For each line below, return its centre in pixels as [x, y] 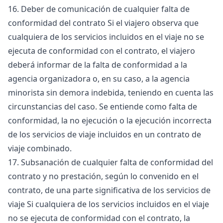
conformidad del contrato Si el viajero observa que [103, 23]
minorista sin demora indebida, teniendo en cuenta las [111, 93]
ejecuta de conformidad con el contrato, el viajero [102, 51]
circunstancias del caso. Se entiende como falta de [103, 107]
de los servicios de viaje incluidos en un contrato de [105, 134]
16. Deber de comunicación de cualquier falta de [99, 9]
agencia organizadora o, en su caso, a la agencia [99, 79]
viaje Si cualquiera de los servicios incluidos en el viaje [109, 204]
